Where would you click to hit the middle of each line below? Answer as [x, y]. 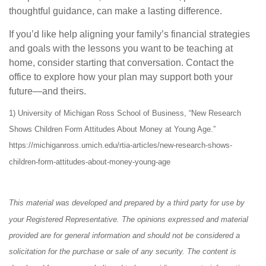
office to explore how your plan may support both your [121, 77]
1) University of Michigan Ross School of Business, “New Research [125, 113]
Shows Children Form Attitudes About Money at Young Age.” [112, 129]
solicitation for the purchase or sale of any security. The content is [123, 252]
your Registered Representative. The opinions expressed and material [129, 219]
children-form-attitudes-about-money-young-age [90, 161]
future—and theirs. [49, 91]
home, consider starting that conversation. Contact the [121, 62]
